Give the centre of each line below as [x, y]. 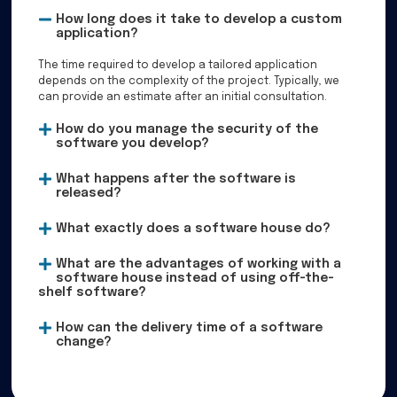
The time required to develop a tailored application [178, 65]
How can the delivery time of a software [189, 327]
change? [83, 342]
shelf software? [93, 292]
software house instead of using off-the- [195, 278]
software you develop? [132, 143]
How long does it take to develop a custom [198, 19]
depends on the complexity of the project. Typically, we [189, 81]
